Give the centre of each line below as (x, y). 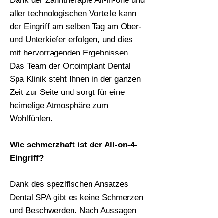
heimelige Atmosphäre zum (59, 105)
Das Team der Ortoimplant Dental (70, 66)
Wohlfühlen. (31, 118)
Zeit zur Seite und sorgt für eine (67, 92)
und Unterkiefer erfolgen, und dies (71, 40)
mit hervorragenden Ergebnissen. (70, 53)
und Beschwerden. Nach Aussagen (73, 210)
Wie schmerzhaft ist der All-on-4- (74, 145)
